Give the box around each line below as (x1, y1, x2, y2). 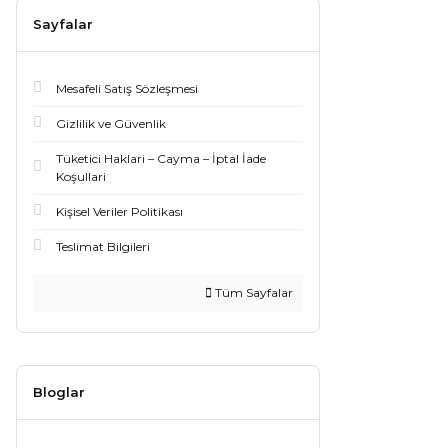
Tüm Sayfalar (212, 285, 293, 300)
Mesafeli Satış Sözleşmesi (56, 81, 198, 96)
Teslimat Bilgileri (56, 239, 150, 254)
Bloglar (33, 384, 85, 400)
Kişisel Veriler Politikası (56, 204, 183, 219)
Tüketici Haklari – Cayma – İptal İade (56, 151, 266, 166)
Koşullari (56, 169, 106, 184)
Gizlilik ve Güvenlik (56, 116, 166, 131)
